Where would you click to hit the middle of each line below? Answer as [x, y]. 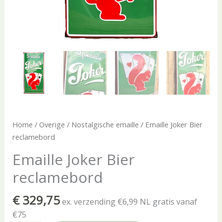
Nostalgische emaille [105, 125]
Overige [52, 125]
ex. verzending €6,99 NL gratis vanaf [129, 201]
